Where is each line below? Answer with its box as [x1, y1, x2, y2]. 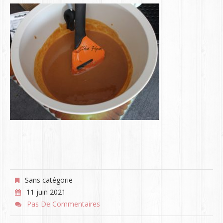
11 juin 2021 [26, 187, 66, 197]
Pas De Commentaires [26, 199, 100, 209]
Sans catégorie [22, 175, 73, 185]
